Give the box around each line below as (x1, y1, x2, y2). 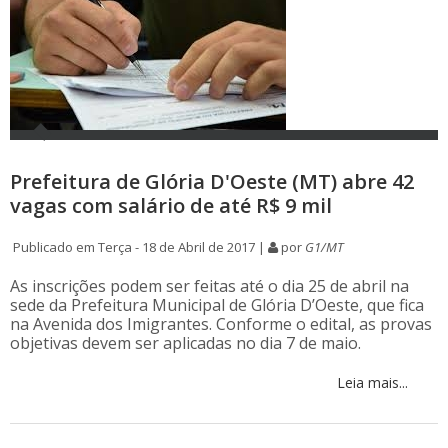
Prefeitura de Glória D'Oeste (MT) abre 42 (10, 168, 414, 196)
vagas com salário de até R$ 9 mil (10, 192, 332, 220)
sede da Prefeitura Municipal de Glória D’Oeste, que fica (10, 294, 424, 317)
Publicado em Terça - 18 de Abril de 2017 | (10, 238, 268, 257)
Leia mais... (333, 373, 408, 393)
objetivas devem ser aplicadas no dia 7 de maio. (10, 332, 361, 355)
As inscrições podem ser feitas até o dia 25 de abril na (10, 275, 409, 298)
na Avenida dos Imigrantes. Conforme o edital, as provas (10, 313, 432, 336)
